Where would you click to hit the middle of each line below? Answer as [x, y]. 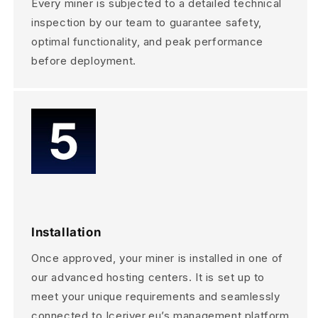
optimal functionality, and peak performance [147, 42]
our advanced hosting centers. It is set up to [148, 278]
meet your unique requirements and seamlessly [156, 297]
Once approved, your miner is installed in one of [157, 258]
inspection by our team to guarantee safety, [147, 23]
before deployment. [84, 61]
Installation [66, 232]
